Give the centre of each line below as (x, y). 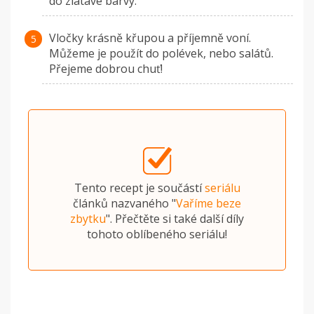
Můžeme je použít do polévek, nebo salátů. (161, 54)
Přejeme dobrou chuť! (106, 69)
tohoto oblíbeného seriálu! (157, 234)
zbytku (88, 219)
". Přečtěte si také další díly (175, 219)
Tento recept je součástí (139, 188)
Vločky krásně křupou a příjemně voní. (150, 38)
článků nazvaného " (124, 204)
